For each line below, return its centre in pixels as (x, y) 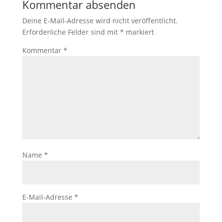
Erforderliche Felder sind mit (71, 32)
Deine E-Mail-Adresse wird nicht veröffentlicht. (100, 21)
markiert (139, 32)
